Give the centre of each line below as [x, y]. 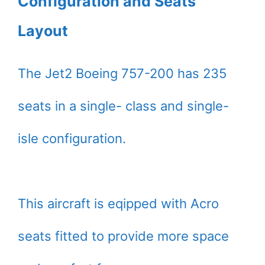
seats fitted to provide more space [123, 236]
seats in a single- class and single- [123, 106]
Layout [43, 30]
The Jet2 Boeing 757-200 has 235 [122, 73]
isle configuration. [72, 138]
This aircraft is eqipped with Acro [118, 203]
